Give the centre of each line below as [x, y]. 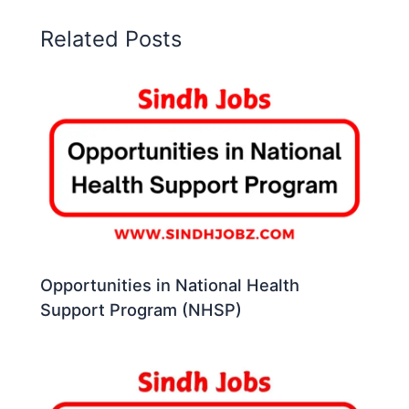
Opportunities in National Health [170, 285]
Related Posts [111, 38]
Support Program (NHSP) [142, 310]
